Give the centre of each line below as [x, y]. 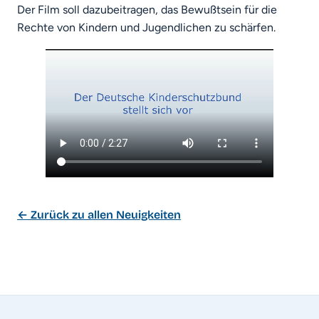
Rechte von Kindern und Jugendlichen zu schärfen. [146, 28]
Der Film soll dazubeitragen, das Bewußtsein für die [147, 10]
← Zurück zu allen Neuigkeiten [99, 214]
